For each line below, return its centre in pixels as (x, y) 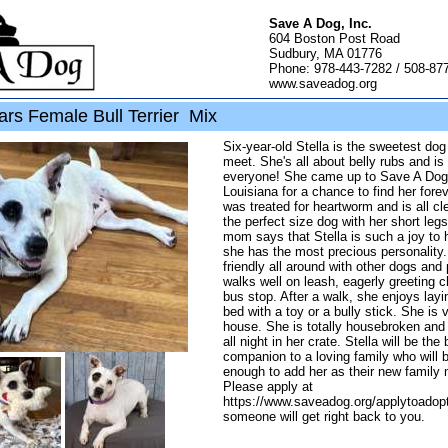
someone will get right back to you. (324, 416)
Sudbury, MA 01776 (325, 53)
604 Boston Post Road (334, 38)
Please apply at (268, 386)
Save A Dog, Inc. (320, 23)
